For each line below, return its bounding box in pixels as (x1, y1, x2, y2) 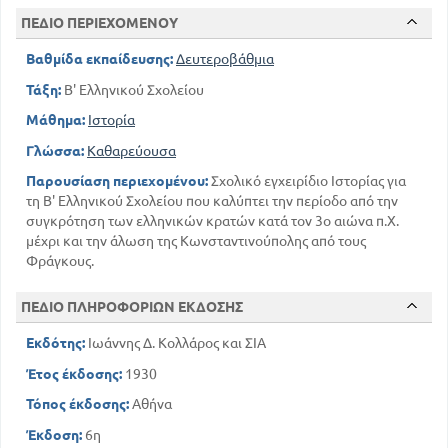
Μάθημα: (26, 112, 85, 129)
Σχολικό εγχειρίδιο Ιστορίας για (208, 173, 406, 190)
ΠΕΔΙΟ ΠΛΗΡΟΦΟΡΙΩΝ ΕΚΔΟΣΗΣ (21, 299, 243, 316)
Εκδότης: (26, 335, 85, 352)
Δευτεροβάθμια (176, 51, 274, 68)
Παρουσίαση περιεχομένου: (26, 173, 208, 190)
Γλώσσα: (26, 142, 84, 159)
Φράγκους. (26, 253, 94, 270)
